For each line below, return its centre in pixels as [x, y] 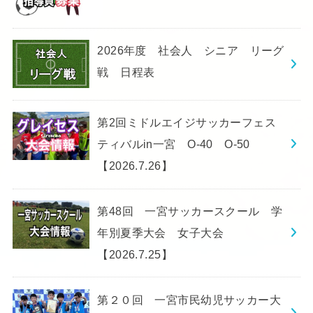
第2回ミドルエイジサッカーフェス [187, 123]
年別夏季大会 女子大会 [166, 233]
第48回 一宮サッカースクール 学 [190, 211]
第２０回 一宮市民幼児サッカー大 [189, 299]
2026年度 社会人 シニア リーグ [191, 51]
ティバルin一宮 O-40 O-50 [174, 144]
